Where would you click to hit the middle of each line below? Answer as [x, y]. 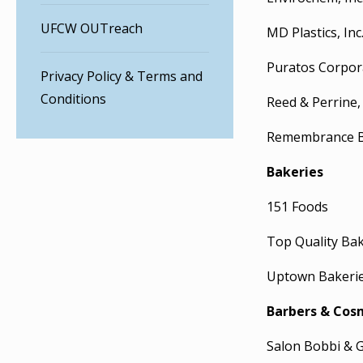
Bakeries [295, 172]
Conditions [73, 99]
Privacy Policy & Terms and [122, 76]
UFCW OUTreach [92, 28]
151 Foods [298, 207]
